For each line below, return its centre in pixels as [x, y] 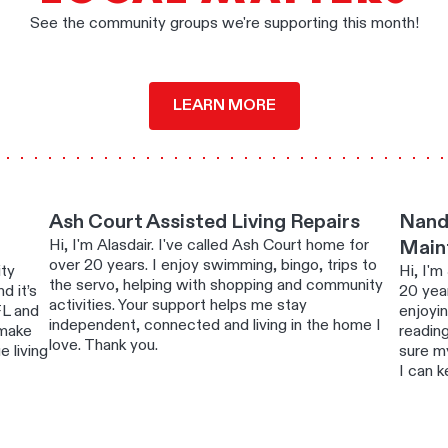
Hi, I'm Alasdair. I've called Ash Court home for [209, 246]
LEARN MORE [224, 106]
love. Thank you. [104, 346]
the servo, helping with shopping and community [216, 286]
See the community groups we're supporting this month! [224, 24]
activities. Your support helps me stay [178, 306]
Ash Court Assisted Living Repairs [205, 223]
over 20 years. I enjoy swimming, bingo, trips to [213, 266]
